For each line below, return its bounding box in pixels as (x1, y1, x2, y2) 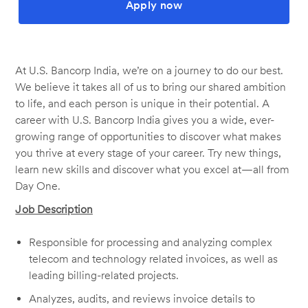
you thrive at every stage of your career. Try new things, (15, 146, 282, 159)
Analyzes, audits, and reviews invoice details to (29, 291, 256, 305)
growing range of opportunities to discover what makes (15, 129, 282, 143)
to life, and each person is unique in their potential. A (15, 96, 270, 110)
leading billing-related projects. (29, 268, 179, 282)
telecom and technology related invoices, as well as (29, 252, 278, 265)
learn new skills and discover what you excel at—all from (15, 162, 290, 176)
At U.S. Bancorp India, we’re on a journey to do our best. (15, 63, 284, 77)
